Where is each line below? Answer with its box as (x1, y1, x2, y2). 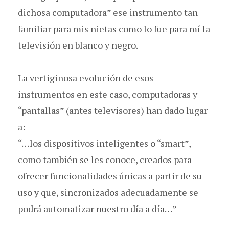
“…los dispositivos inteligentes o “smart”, (18, 136, 191, 149)
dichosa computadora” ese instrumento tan (18, 6, 198, 18)
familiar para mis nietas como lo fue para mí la (18, 22, 210, 35)
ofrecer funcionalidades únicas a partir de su (18, 169, 202, 182)
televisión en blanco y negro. (18, 38, 138, 51)
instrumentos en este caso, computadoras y (18, 87, 197, 100)
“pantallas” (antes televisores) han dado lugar (18, 104, 208, 117)
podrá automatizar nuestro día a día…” (18, 202, 177, 215)
